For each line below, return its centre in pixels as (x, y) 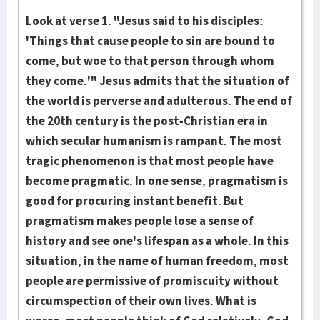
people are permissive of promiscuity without (152, 281)
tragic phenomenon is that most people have (150, 161)
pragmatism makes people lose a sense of (140, 221)
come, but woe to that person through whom (150, 61)
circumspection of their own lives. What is (141, 301)
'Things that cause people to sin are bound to (150, 41)
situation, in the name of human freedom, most (157, 261)
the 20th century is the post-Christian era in (147, 121)
